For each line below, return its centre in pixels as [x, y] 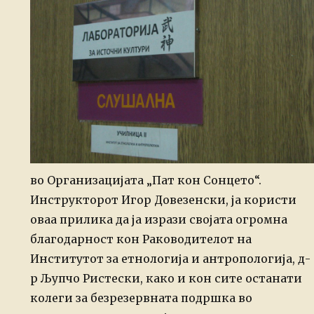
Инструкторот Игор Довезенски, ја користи [163, 200]
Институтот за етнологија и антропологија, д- [170, 259]
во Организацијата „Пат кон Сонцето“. [147, 180]
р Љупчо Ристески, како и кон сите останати [166, 279]
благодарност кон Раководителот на [141, 239]
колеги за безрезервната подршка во [141, 298]
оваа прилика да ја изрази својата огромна [158, 220]
